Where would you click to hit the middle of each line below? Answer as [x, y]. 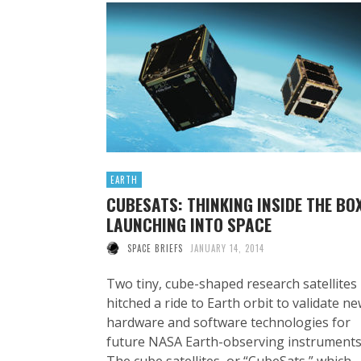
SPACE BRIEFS [155, 248]
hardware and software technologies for [228, 322]
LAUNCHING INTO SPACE [189, 224]
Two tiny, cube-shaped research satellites [232, 283]
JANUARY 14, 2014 [227, 248]
